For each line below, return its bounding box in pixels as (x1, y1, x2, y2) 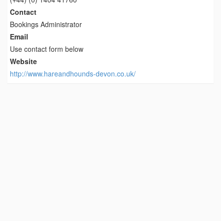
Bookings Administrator (10, 19, 82, 29)
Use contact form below (10, 43, 83, 54)
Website (10, 56, 37, 66)
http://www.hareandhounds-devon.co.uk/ (10, 68, 136, 78)
